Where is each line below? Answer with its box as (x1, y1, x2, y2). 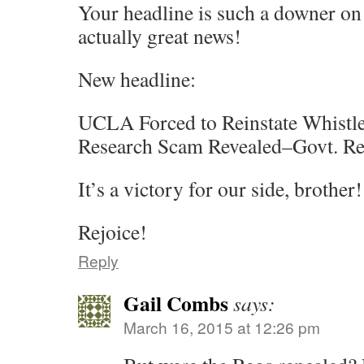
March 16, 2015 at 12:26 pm (123, 316, 320, 338)
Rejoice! (78, 218, 147, 245)
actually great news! (78, 22, 241, 50)
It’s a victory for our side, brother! (78, 175, 362, 202)
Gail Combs (123, 288, 228, 318)
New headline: (78, 65, 196, 93)
